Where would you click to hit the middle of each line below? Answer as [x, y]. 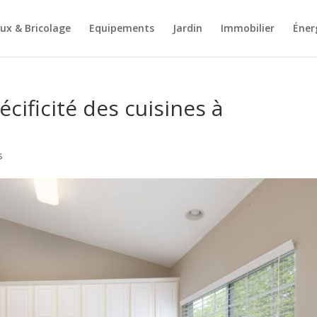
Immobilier [247, 28]
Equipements [121, 28]
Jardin [187, 28]
